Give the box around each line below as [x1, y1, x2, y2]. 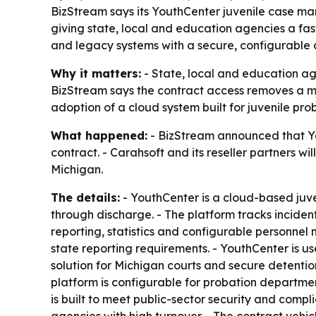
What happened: [51, 128, 147, 142]
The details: [51, 190, 120, 205]
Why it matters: [51, 66, 141, 80]
